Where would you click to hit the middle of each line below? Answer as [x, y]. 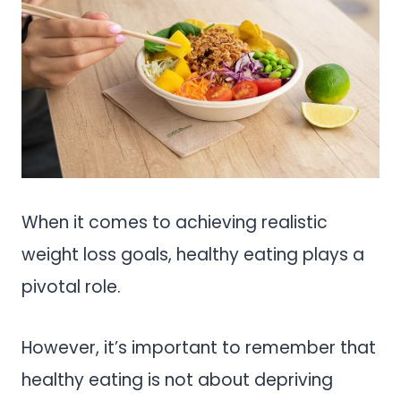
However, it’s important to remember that [199, 348]
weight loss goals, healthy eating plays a [193, 255]
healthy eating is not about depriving [177, 380]
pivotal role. [73, 287]
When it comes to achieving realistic [175, 223]
